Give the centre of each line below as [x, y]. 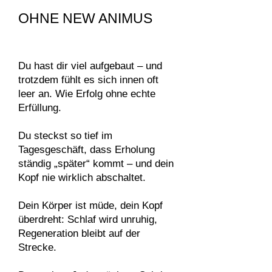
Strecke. [37, 247]
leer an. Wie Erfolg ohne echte [87, 94]
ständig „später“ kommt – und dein [96, 164]
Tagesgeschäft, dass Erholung [87, 150]
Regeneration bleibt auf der [79, 233]
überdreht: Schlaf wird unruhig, [88, 219]
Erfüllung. [40, 108]
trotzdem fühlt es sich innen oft [88, 80]
